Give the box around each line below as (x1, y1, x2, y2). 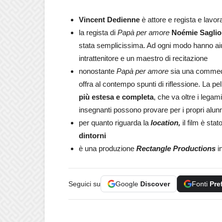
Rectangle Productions (136, 144, 216, 153)
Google (115, 180, 140, 188)
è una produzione (79, 144, 136, 153)
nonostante (79, 67, 116, 75)
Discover (140, 180, 170, 188)
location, (151, 118, 180, 127)
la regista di (79, 28, 117, 37)
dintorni (79, 131, 106, 140)
